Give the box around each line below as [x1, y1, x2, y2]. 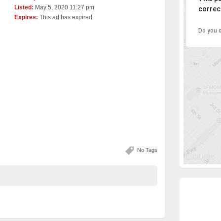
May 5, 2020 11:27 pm [34, 4, 94, 11]
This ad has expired [38, 14, 92, 21]
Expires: [14, 14, 38, 21]
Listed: [14, 4, 34, 11]
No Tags [137, 147, 157, 153]
